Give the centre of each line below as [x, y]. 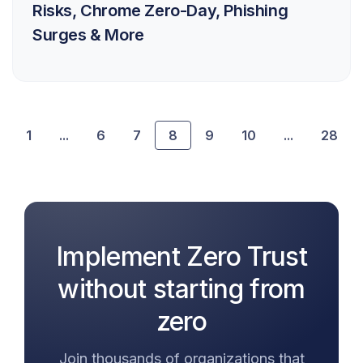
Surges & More [88, 35]
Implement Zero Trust [181, 257]
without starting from [181, 289]
